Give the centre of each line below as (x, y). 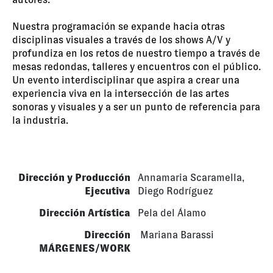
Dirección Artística (85, 213)
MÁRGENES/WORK (85, 248)
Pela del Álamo (172, 213)
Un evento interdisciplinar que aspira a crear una (126, 80)
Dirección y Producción (74, 177)
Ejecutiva (108, 191)
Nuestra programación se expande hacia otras (119, 26)
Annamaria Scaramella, (191, 177)
